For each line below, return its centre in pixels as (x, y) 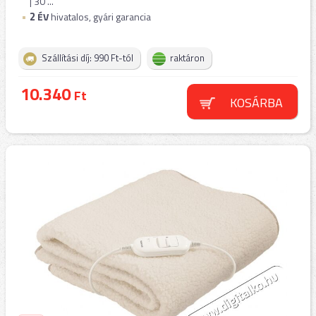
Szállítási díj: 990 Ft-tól (87, 58)
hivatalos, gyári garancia (100, 17)
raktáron (187, 58)
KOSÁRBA (256, 103)
